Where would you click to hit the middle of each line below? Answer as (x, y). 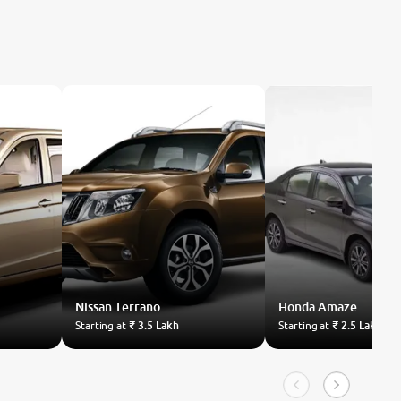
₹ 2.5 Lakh (358, 325)
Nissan (93, 307)
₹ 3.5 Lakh (154, 325)
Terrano (137, 307)
